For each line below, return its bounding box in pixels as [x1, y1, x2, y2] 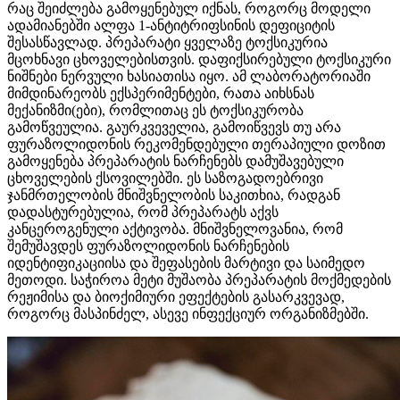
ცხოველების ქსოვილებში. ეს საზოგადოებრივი [7, 171, 323, 187]
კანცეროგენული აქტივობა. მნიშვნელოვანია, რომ [7, 221, 343, 237]
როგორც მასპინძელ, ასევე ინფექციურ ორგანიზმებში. [7, 306, 369, 322]
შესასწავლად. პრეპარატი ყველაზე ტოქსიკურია [7, 35, 328, 51]
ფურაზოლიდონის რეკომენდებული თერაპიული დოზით [7, 137, 386, 153]
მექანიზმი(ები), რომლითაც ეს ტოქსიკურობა [7, 103, 304, 119]
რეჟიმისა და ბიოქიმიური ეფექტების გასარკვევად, [7, 289, 345, 305]
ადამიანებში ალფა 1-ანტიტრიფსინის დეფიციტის [7, 18, 335, 34]
